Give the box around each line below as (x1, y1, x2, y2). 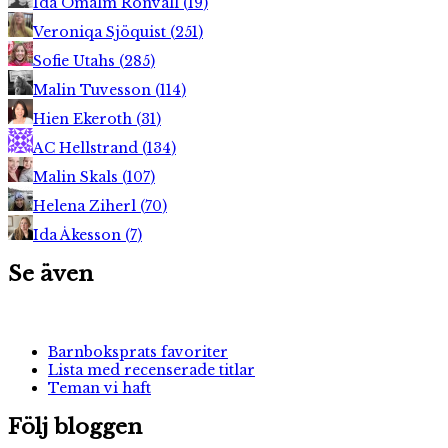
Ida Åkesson (33, 225, 125, 244)
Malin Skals (33, 167, 122, 186)
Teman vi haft (48, 378, 151, 397)
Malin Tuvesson (33, 80, 155, 99)
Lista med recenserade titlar (48, 360, 255, 379)
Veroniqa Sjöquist (33, 22, 170, 41)
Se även (8, 261, 93, 288)
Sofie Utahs (33, 51, 119, 70)
